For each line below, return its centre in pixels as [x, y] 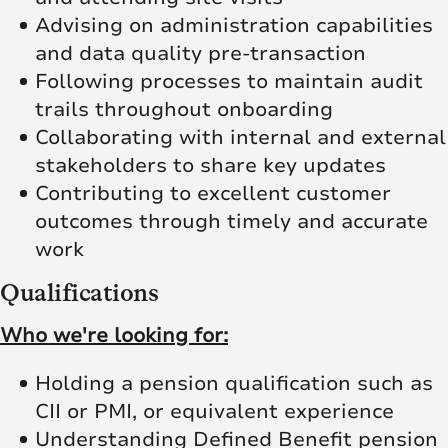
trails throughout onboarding [184, 109]
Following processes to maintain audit [229, 81]
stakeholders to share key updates [210, 165]
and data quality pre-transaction [200, 53]
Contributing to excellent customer [213, 193]
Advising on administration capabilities [234, 25]
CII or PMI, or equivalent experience [214, 411]
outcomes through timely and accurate [231, 221]
